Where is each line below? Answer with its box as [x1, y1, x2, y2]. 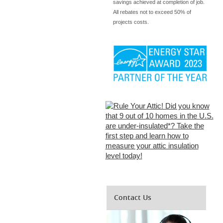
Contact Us [114, 193, 151, 202]
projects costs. [112, 18, 150, 25]
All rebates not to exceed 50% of [112, 8, 191, 15]
